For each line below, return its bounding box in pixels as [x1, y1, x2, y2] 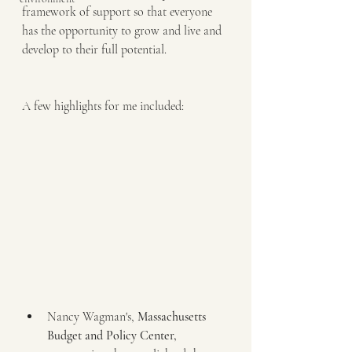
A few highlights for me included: [22, 98, 184, 114]
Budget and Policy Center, [47, 327, 177, 343]
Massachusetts [137, 308, 209, 324]
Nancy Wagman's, [47, 308, 137, 324]
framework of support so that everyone [22, 4, 215, 20]
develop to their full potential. [22, 42, 167, 57]
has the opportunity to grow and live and [22, 23, 225, 38]
